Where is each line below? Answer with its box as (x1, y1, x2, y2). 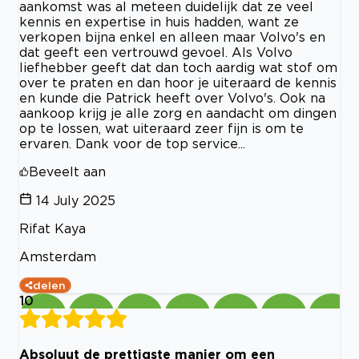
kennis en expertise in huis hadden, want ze (19, 14, 299, 29)
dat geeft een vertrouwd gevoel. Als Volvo (19, 44, 292, 59)
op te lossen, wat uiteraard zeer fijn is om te (19, 120, 304, 135)
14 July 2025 (36, 192, 115, 208)
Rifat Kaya (19, 220, 86, 236)
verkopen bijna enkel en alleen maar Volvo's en (19, 29, 325, 44)
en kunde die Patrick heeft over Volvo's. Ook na (19, 90, 325, 105)
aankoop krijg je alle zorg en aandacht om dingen (19, 105, 337, 120)
